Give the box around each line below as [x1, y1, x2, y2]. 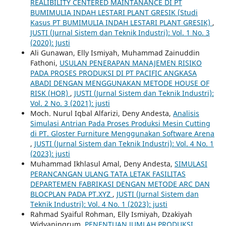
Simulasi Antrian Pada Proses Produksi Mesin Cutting [30, 118, 210, 128]
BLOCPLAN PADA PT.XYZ [30, 189, 112, 199]
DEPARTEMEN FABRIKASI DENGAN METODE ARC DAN [30, 179, 210, 189]
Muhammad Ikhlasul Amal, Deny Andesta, [30, 158, 175, 168]
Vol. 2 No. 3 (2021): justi [30, 98, 110, 108]
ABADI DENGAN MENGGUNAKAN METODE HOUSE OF [30, 78, 209, 88]
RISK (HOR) [30, 88, 70, 98]
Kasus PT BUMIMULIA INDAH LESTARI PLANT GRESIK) [30, 17, 212, 27]
